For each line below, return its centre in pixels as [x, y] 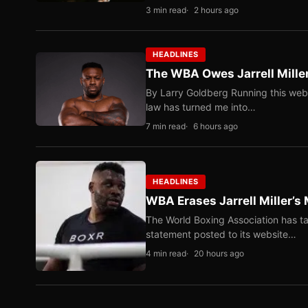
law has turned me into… [201, 107]
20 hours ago [219, 253]
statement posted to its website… [221, 234]
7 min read [166, 126]
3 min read [166, 10]
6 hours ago [216, 126]
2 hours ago [216, 10]
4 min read [166, 253]
